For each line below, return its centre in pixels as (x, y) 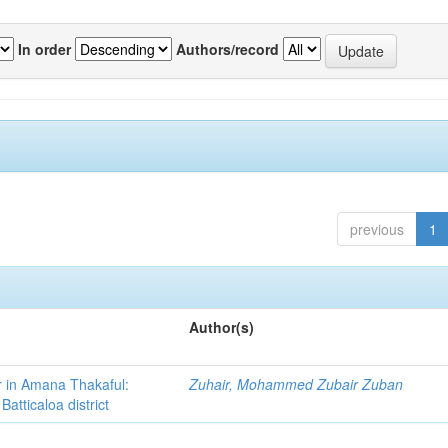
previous (376, 229)
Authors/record (227, 48)
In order (44, 48)
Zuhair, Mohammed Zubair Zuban (296, 384)
